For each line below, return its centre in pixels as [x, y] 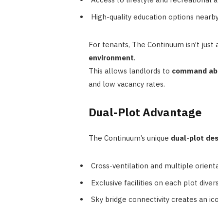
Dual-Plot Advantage [145, 112]
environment [111, 57]
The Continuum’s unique [129, 138]
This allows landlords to [130, 71]
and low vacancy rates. [127, 84]
